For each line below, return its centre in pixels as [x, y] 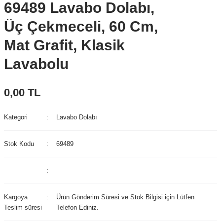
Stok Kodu [19, 144]
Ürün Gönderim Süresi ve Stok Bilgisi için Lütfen [126, 197]
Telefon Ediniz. [78, 207]
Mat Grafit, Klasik [64, 45]
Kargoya [16, 197]
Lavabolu [36, 64]
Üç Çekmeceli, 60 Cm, [81, 26]
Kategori [16, 117]
